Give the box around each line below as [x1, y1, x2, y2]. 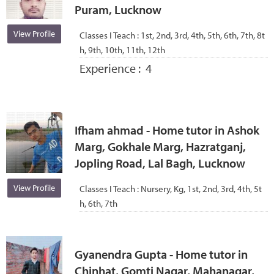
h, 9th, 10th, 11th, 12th [79, 43, 165, 56]
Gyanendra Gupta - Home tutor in [74, 246, 248, 262]
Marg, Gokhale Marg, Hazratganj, [74, 139, 246, 155]
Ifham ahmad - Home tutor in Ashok [74, 122, 259, 138]
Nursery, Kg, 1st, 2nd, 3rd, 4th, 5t [140, 182, 262, 194]
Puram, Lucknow [74, 1, 161, 17]
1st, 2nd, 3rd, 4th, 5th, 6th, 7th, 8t [140, 29, 265, 41]
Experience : [79, 60, 146, 76]
